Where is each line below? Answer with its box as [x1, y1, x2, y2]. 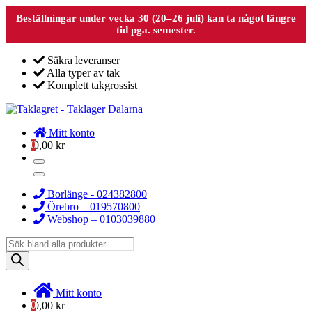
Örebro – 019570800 [45, 201, 140, 212]
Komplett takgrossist [45, 79, 137, 91]
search [5, 249, 33, 260]
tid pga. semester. [116, 24, 196, 36]
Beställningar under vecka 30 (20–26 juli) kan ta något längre [16, 13, 296, 24]
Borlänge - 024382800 [45, 188, 147, 200]
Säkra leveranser [45, 54, 120, 66]
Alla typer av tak [45, 67, 120, 79]
